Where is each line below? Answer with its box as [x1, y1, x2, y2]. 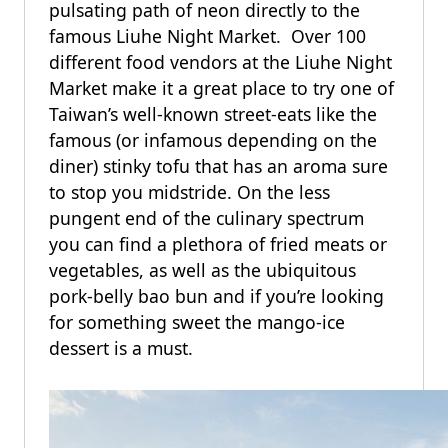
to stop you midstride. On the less [49, 180, 330, 204]
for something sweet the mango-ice [49, 310, 345, 334]
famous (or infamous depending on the [49, 128, 377, 152]
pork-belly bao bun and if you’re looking [49, 284, 384, 308]
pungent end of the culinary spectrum [49, 206, 364, 230]
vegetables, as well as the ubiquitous [49, 258, 356, 282]
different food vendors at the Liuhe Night [49, 50, 392, 74]
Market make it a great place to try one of [49, 76, 394, 100]
